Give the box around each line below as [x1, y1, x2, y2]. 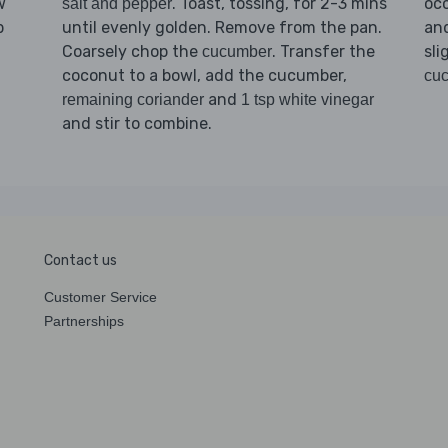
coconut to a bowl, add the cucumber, [61, 65, 347, 85]
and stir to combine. [61, 113, 212, 133]
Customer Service [44, 288, 157, 305]
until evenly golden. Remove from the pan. [61, 17, 382, 37]
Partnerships [44, 312, 124, 329]
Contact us [44, 251, 117, 269]
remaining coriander [61, 90, 204, 108]
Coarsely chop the [61, 41, 202, 61]
